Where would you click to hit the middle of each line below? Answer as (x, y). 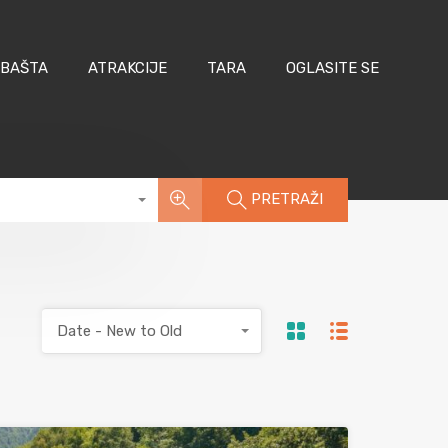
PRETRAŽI (287, 199)
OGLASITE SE (332, 68)
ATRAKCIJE (127, 68)
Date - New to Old (119, 330)
